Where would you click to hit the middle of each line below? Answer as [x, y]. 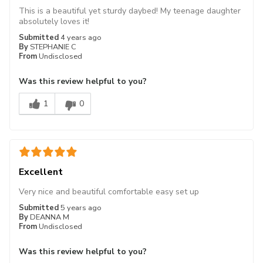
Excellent [41, 172]
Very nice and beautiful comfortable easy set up [109, 191]
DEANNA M [50, 217]
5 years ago [81, 208]
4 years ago [81, 37]
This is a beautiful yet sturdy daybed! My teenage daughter [130, 11]
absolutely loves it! [54, 21]
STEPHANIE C [53, 47]
